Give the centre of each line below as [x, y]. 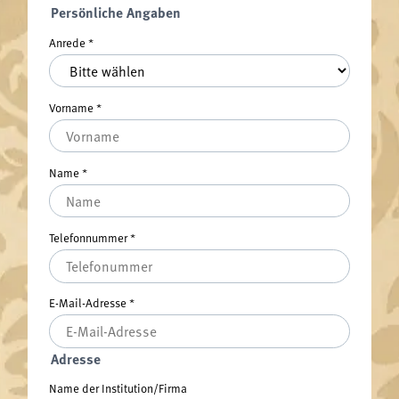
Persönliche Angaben [115, 12]
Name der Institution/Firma [118, 388]
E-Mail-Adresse [89, 303]
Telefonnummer [89, 238]
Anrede [68, 42]
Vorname [72, 107]
